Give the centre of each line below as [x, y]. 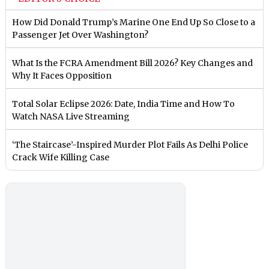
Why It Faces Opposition [62, 76]
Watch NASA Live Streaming [71, 117]
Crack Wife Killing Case [61, 158]
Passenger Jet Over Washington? [80, 35]
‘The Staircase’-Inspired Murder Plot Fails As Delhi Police [130, 145]
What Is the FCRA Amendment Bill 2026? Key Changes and [133, 63]
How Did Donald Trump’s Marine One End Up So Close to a [134, 23]
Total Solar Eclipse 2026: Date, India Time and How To [124, 104]
